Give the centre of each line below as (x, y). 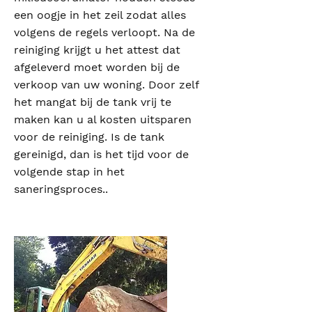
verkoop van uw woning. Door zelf (106, 85)
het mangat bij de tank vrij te (93, 102)
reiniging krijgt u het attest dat (97, 50)
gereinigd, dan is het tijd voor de (101, 154)
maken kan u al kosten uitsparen (103, 119)
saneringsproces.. (61, 189)
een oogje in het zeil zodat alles (100, 15)
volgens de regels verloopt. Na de (104, 32)
